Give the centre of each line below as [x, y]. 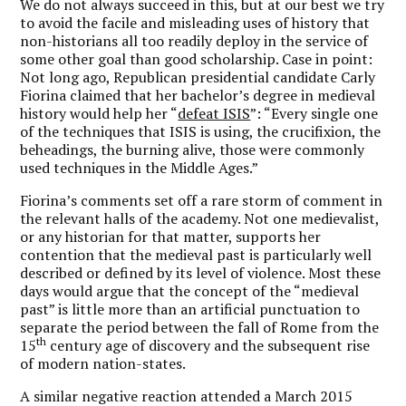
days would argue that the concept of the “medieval [190, 290]
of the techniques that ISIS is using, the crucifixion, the [201, 131]
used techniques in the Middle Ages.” [140, 167]
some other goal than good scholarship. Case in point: [197, 58]
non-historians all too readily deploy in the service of [194, 40]
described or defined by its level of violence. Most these [201, 272]
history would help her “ [99, 113]
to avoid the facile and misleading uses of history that [195, 22]
